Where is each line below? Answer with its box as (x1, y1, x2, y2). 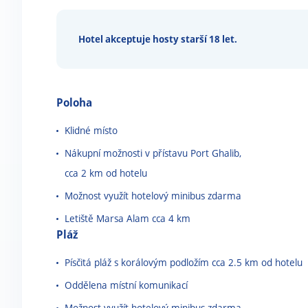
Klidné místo (65, 124, 118, 137)
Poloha (56, 95, 92, 110)
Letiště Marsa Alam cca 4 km (65, 212, 190, 225)
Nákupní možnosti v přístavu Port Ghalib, (65, 146, 241, 159)
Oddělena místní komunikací (65, 278, 188, 291)
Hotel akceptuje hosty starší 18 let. (78, 32, 237, 45)
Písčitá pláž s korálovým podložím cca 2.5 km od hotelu (65, 256, 302, 269)
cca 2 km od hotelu (65, 166, 147, 179)
